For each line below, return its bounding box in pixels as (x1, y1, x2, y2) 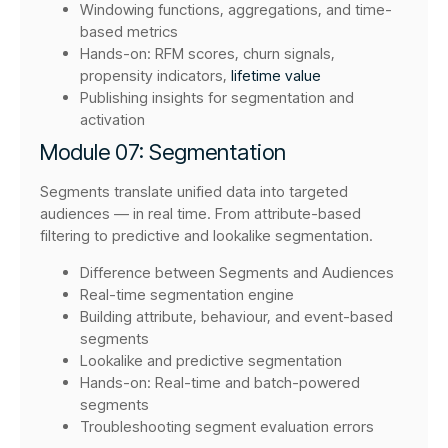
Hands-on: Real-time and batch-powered (80, 372, 360, 392)
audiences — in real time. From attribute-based (40, 204, 361, 224)
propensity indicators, (80, 66, 231, 86)
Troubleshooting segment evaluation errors (80, 416, 374, 436)
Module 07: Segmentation (40, 139, 286, 166)
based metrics (80, 22, 178, 42)
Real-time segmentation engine (80, 284, 294, 304)
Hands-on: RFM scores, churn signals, (80, 44, 335, 64)
